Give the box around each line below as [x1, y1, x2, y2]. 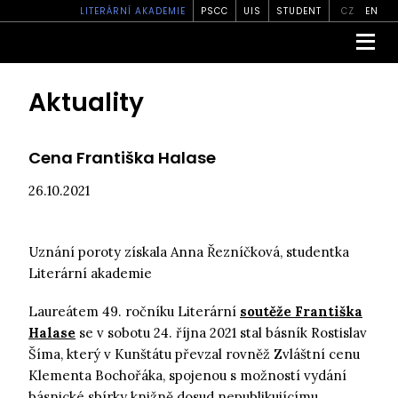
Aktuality [28, 85, 144, 120]
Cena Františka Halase [28, 147, 216, 169]
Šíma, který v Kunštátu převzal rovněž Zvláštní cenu [28, 346, 360, 362]
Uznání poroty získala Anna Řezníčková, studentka [28, 243, 349, 260]
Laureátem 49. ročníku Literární [28, 303, 240, 320]
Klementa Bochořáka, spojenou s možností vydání [28, 367, 346, 384]
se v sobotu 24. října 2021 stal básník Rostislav [76, 324, 367, 341]
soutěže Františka [240, 303, 362, 320]
